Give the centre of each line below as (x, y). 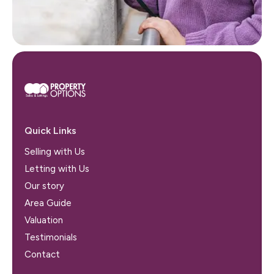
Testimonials (51, 237)
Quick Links (50, 130)
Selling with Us (55, 151)
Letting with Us (57, 168)
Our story (44, 186)
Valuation (44, 220)
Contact (42, 254)
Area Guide (48, 203)
